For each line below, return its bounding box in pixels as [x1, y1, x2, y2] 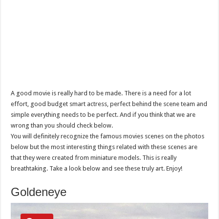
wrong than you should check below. [11, 122, 113, 129]
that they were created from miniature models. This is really [11, 154, 177, 161]
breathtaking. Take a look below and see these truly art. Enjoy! [11, 165, 183, 172]
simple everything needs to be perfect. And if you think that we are [11, 111, 196, 118]
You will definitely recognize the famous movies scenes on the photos [11, 132, 205, 140]
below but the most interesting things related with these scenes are [11, 143, 198, 151]
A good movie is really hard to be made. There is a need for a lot [11, 89, 192, 97]
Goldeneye [11, 185, 67, 198]
